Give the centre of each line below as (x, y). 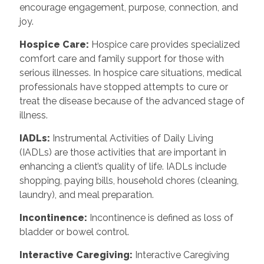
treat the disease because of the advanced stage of (132, 101)
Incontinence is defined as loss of (161, 217)
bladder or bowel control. (74, 232)
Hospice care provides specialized (165, 44)
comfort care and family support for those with (121, 58)
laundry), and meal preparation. (86, 194)
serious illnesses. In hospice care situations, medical (130, 72)
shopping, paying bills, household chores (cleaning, (129, 180)
